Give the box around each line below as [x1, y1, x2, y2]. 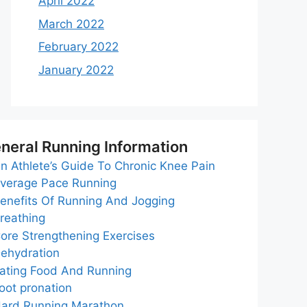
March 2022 [38, 16, 104, 31]
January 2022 [38, 62, 114, 77]
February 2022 [38, 40, 119, 53]
